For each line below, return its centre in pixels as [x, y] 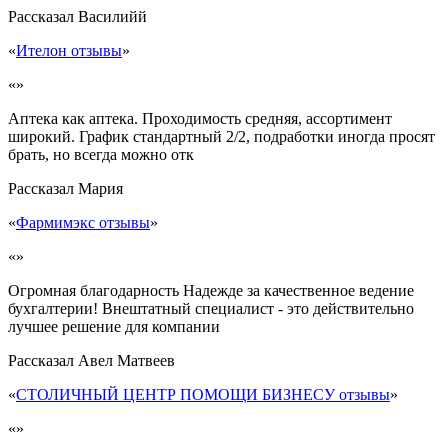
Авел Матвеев [126, 360]
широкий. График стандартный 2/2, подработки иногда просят [221, 136]
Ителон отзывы [69, 50]
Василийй [112, 16]
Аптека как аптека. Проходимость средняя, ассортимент [200, 118]
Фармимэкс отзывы [83, 222]
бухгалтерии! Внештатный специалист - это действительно [211, 308]
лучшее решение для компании [114, 326]
